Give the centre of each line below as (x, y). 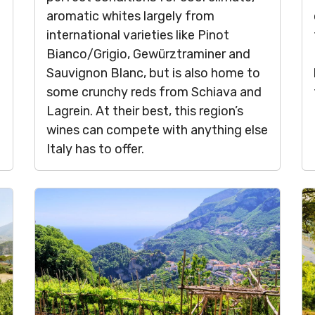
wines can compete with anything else (157, 130)
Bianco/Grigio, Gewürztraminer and (148, 54)
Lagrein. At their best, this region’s (145, 111)
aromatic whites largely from (130, 16)
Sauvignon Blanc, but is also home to (153, 73)
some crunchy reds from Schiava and (154, 92)
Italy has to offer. (95, 149)
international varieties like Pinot (138, 35)
